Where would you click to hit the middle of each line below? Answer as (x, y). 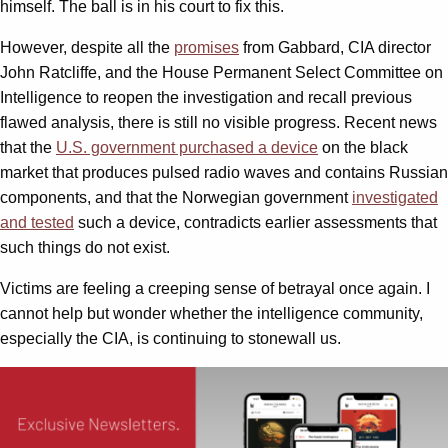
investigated (395, 197)
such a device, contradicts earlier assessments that (255, 222)
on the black (363, 147)
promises (206, 47)
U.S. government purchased (157, 147)
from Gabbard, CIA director (335, 47)
